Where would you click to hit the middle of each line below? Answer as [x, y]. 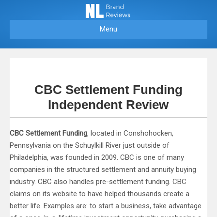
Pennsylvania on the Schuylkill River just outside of [90, 146]
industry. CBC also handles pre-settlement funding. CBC [98, 182]
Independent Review [108, 105]
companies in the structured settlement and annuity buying [103, 170]
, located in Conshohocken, [130, 133]
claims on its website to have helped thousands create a [100, 194]
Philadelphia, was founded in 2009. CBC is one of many [97, 158]
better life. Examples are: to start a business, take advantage [106, 206]
